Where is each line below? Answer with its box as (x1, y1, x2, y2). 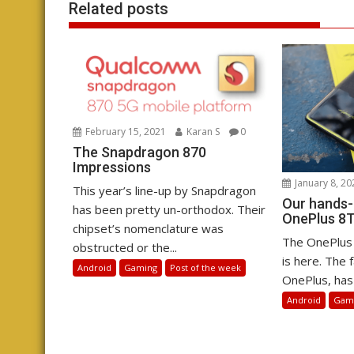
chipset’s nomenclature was (73, 220, 224, 237)
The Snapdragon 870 (73, 144, 206, 161)
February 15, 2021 (83, 125, 166, 139)
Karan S (184, 125, 220, 139)
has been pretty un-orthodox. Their (73, 201, 265, 218)
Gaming (124, 262, 157, 274)
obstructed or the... (73, 239, 177, 256)
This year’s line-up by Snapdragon (73, 183, 256, 199)
